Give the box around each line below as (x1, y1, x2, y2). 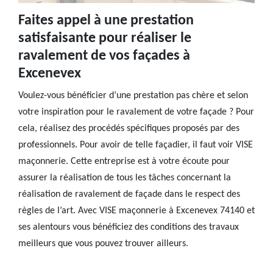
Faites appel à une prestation (18, 13, 194, 28)
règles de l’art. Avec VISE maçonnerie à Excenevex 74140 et (18, 206, 255, 216)
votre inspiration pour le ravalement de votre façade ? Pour (18, 107, 254, 117)
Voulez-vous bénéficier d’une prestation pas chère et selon (18, 91, 248, 101)
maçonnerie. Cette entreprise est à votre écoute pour (18, 157, 230, 166)
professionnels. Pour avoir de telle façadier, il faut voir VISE (18, 140, 253, 150)
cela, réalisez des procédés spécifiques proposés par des (18, 124, 239, 133)
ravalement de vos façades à (18, 49, 190, 63)
